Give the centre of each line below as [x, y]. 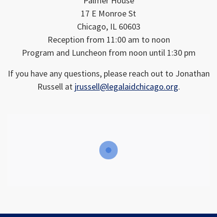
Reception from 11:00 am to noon [108, 39]
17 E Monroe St [108, 13]
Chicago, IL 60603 [108, 26]
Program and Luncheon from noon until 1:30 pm [108, 53]
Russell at [56, 86]
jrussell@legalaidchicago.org [126, 86]
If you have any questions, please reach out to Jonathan [108, 73]
